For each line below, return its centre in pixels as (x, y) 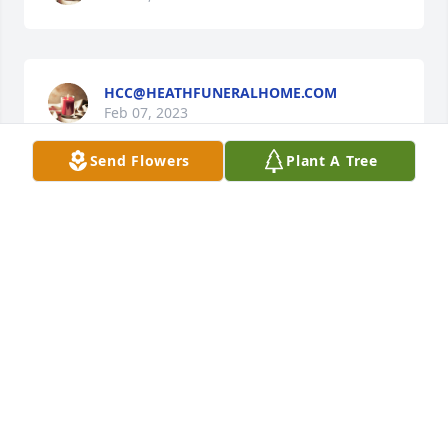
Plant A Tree (332, 160)
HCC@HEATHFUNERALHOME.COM (220, 93)
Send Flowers (140, 160)
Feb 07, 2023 (146, 113)
